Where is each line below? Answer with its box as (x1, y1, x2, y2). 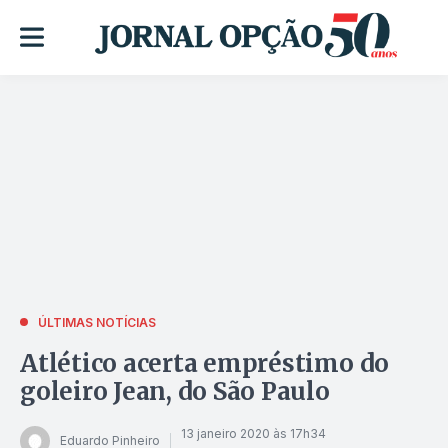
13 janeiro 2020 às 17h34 (181, 426, 326, 442)
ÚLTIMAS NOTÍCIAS (38, 314, 156, 330)
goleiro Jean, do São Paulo (20, 375, 330, 407)
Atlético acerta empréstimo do (20, 347, 390, 379)
